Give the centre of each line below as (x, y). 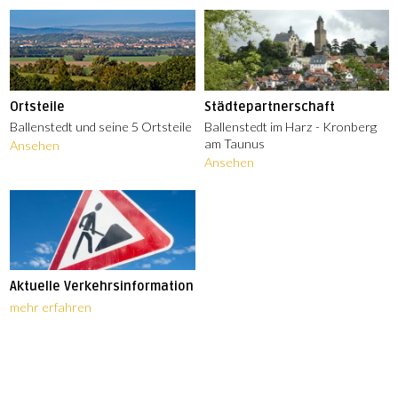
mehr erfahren (51, 306)
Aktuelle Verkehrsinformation (102, 287)
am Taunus (234, 143)
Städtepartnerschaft (269, 107)
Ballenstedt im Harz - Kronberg (290, 126)
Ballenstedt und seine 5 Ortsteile (101, 126)
